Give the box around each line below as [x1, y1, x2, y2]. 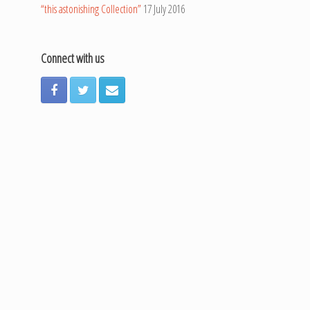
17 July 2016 [143, 1, 185, 17]
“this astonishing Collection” [41, 1, 142, 17]
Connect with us [41, 50, 105, 66]
